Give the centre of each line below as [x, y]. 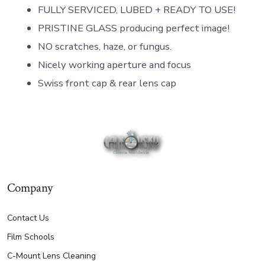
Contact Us [28, 218]
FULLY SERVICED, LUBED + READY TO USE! [136, 9]
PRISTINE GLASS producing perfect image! [133, 28]
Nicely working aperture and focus [114, 64]
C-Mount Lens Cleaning [51, 256]
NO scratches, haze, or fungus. [104, 46]
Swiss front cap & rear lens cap [107, 83]
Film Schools [30, 237]
